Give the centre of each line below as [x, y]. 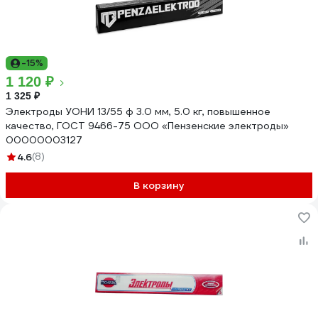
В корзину [159, 185]
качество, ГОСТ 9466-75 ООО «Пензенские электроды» [147, 126]
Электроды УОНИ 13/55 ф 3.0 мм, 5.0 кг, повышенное [138, 111]
